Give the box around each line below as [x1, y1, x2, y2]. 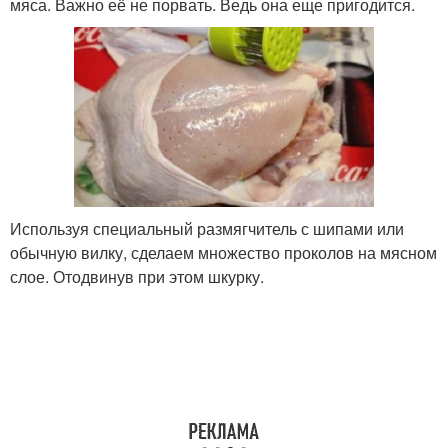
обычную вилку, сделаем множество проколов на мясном [10, 240, 437, 264]
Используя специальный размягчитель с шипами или [10, 216, 404, 240]
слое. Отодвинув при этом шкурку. [10, 264, 264, 288]
